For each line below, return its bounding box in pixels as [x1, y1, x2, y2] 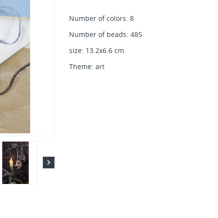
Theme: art [69, 62, 105, 71]
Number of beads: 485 [69, 30, 142, 39]
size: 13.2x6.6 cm [69, 46, 124, 55]
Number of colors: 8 [69, 14, 134, 23]
